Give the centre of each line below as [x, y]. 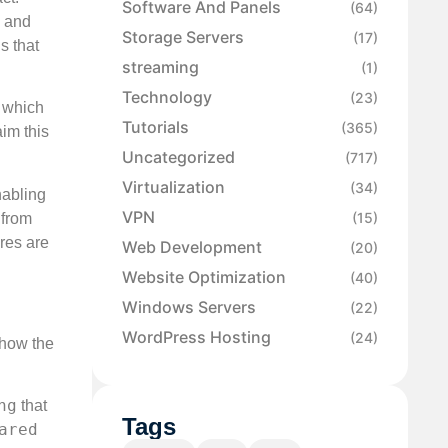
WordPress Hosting [196, 337]
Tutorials [155, 127]
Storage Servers [183, 37]
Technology [167, 97]
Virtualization [173, 187]
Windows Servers [189, 307]
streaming [160, 67]
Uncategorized [178, 157]
